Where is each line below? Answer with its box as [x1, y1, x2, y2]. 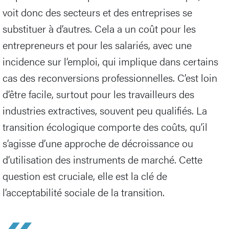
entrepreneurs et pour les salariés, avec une [3, 37, 192, 52]
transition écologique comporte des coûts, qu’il [3, 119, 208, 134]
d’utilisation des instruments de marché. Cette [3, 151, 202, 167]
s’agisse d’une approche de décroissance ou [3, 135, 193, 150]
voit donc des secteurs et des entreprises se [3, 4, 192, 19]
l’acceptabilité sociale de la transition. [3, 184, 165, 199]
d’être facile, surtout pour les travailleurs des [3, 86, 194, 101]
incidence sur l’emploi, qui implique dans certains [3, 53, 218, 68]
